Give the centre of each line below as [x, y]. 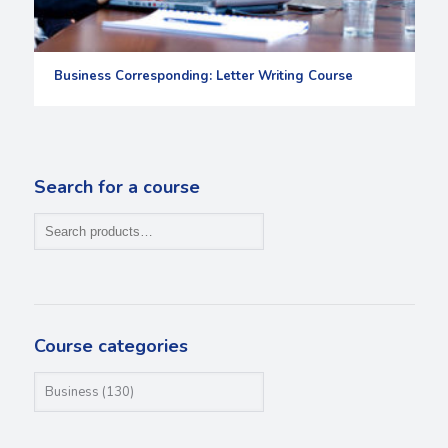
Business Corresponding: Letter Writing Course [203, 76]
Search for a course [116, 187]
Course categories [110, 346]
